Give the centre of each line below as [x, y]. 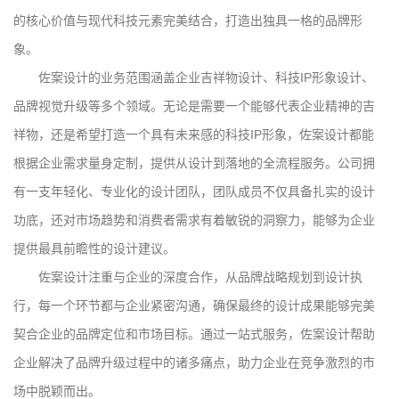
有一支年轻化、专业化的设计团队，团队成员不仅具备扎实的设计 [194, 191]
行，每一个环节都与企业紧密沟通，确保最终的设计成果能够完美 [194, 305]
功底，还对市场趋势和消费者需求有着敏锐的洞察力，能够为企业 [194, 220]
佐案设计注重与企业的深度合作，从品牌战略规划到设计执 [200, 277]
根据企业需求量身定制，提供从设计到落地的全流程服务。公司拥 [194, 163]
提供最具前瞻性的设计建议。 [94, 248]
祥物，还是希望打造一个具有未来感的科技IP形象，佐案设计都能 [194, 134]
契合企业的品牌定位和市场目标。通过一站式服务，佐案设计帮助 [194, 334]
